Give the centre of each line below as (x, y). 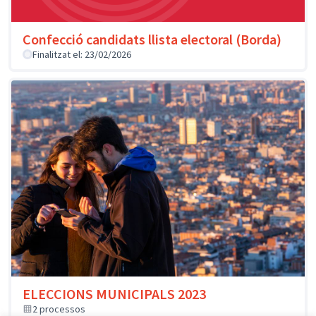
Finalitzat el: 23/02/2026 (82, 55)
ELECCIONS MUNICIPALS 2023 (114, 293)
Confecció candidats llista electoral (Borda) (152, 39)
